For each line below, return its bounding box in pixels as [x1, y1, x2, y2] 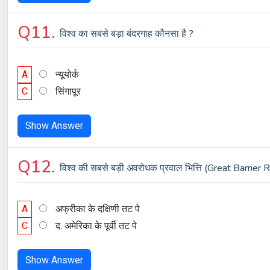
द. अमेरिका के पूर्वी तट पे [55, 220, 137, 231]
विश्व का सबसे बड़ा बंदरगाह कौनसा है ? [60, 27, 193, 40]
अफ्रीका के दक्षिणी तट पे [55, 203, 140, 215]
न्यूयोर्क [55, 69, 79, 80]
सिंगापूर [55, 86, 81, 97]
